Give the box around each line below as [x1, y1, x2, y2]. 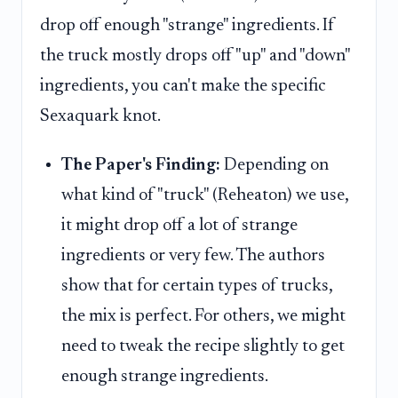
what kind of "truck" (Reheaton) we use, [61, 187, 348, 205]
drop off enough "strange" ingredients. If [40, 16, 335, 35]
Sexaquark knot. [40, 107, 161, 125]
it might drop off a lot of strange [61, 217, 298, 235]
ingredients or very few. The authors [61, 247, 325, 266]
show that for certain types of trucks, [61, 277, 332, 296]
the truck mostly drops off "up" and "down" [40, 46, 350, 65]
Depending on [220, 156, 329, 175]
